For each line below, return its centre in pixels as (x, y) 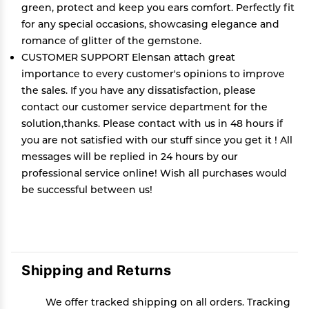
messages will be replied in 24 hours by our (130, 157)
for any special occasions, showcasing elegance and (150, 24)
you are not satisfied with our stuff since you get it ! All (157, 140)
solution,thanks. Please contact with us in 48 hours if (152, 123)
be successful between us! (87, 190)
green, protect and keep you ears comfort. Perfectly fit (158, 8)
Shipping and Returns (96, 270)
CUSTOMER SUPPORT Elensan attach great (128, 57)
